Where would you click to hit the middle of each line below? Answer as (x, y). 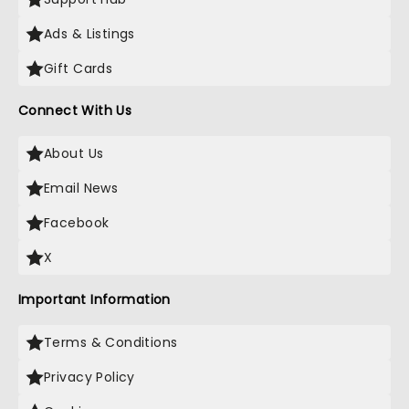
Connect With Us (75, 110)
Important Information (94, 299)
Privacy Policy (89, 377)
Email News (81, 188)
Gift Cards (79, 68)
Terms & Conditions (111, 342)
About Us (74, 153)
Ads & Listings (89, 34)
